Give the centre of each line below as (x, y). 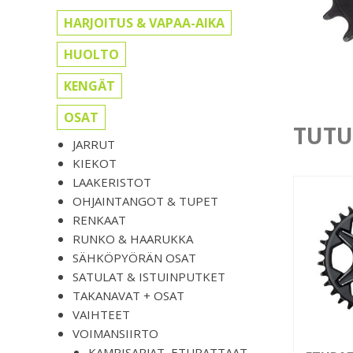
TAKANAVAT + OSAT (128, 296)
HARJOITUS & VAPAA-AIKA (144, 23)
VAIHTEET (101, 315)
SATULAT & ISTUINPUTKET (149, 277)
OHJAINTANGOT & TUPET (145, 201)
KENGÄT (89, 86)
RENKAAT (99, 220)
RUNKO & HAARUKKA (133, 239)
